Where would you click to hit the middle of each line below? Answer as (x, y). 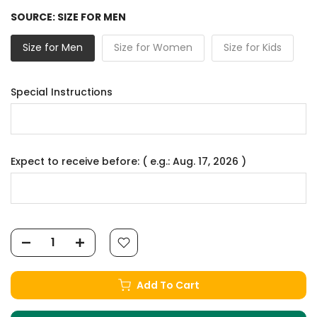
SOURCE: (34, 17)
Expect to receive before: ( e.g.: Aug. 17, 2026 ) (128, 161)
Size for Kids (253, 47)
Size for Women (153, 47)
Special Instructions (62, 92)
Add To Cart (168, 285)
